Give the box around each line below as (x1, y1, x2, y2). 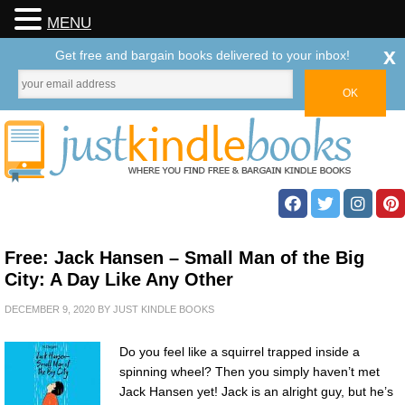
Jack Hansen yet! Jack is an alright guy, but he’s (119, 384, 393, 399)
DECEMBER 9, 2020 (5, 304, 95, 315)
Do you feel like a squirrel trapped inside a (119, 344, 360, 359)
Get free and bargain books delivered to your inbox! (55, 48, 350, 62)
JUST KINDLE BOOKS (113, 304, 214, 315)
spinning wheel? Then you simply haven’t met (119, 364, 380, 379)
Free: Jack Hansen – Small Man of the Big (5, 248, 364, 268)
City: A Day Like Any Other (5, 269, 233, 289)
